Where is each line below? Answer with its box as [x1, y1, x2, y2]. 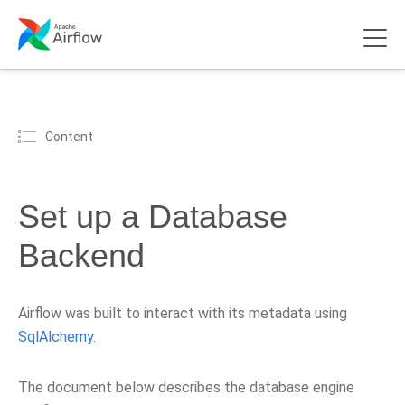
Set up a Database [18, 198, 287, 235]
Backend [18, 237, 145, 274]
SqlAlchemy [18, 328, 93, 345]
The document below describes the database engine [18, 379, 354, 396]
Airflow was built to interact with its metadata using [18, 305, 347, 322]
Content [45, 128, 93, 144]
